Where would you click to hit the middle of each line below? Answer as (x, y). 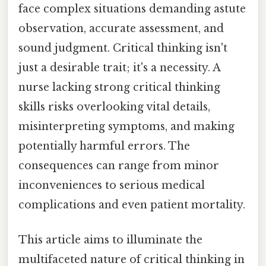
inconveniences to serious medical (112, 186)
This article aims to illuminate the (110, 240)
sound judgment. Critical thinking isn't (123, 48)
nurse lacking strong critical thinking (119, 88)
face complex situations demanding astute (132, 9)
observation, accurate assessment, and (121, 29)
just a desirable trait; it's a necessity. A (119, 68)
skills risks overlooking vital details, (114, 107)
